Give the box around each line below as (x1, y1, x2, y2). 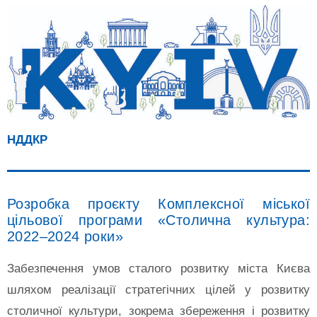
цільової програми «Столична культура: (7, 212, 310, 228)
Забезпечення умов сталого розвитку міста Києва (7, 261, 310, 275)
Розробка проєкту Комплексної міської (7, 195, 310, 212)
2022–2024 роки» (7, 228, 123, 244)
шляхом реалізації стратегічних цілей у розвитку (7, 282, 310, 296)
